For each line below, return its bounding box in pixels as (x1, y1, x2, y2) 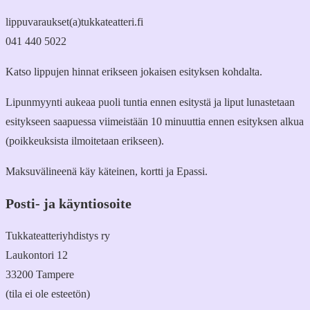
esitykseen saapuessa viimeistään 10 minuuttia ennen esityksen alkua (6, 115, 304, 127)
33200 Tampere (6, 268, 74, 280)
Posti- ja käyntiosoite (6, 195, 131, 211)
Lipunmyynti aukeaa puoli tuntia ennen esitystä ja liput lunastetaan (6, 95, 295, 108)
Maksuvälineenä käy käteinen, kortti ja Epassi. (6, 165, 208, 177)
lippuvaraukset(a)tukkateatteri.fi (6, 15, 143, 28)
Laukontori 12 (6, 248, 68, 261)
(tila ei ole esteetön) (6, 287, 90, 300)
